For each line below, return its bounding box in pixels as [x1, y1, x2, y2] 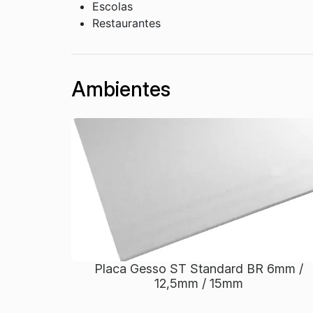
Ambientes [71, 77, 170, 102]
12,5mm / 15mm [154, 276, 243, 291]
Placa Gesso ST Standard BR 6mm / [94, 261, 303, 277]
